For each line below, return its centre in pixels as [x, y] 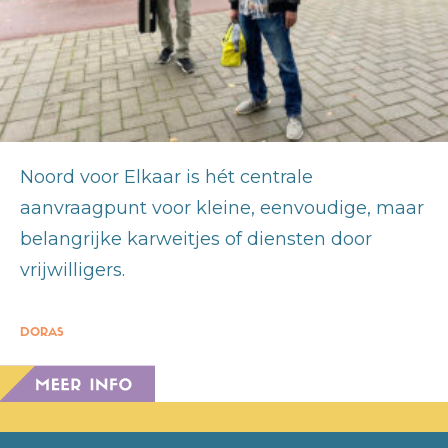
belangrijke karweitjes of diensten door [196, 238]
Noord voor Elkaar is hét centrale [166, 176]
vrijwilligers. [72, 269]
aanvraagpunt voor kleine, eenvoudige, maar [222, 207]
